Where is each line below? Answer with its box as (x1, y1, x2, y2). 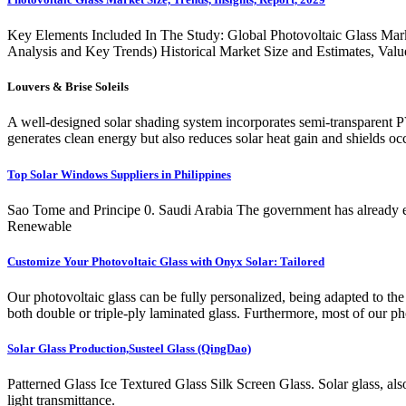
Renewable (7, 217, 72, 234)
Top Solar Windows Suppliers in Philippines (7, 167, 231, 181)
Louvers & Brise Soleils (7, 80, 129, 94)
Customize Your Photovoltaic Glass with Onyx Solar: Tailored (7, 254, 324, 268)
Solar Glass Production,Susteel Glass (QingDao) (7, 342, 251, 356)
